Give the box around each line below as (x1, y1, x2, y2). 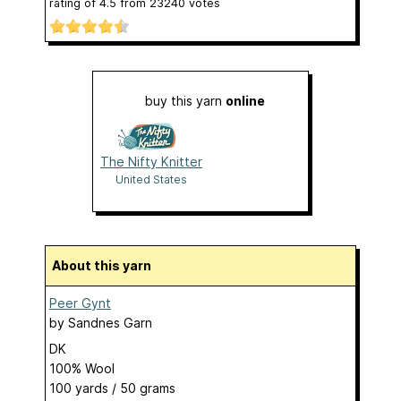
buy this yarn (145, 93, 226, 109)
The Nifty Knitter (100, 154, 202, 170)
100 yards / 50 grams (49, 380, 175, 397)
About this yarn (61, 258, 151, 274)
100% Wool (49, 361, 115, 377)
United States (115, 173, 187, 187)
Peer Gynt (49, 295, 111, 311)
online (226, 93, 265, 109)
